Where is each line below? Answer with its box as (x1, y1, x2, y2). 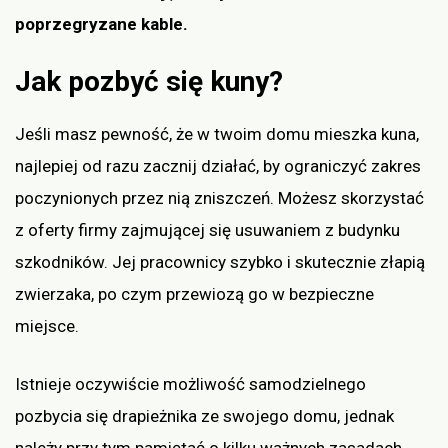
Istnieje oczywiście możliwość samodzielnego (15, 373, 366, 394)
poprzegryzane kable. (15, 13, 188, 34)
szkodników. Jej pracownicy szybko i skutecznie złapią (15, 252, 425, 273)
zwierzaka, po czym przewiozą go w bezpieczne (15, 284, 374, 305)
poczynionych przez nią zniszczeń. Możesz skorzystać (15, 188, 424, 209)
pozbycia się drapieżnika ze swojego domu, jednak (15, 405, 394, 426)
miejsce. (15, 316, 79, 337)
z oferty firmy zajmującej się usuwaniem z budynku (15, 220, 400, 241)
